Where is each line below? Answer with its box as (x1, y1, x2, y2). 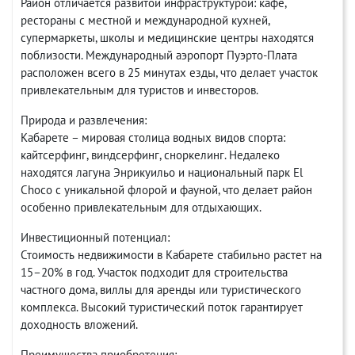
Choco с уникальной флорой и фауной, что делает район (21, 182, 312, 197)
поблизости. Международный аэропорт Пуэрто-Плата (21, 48, 297, 63)
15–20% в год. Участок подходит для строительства (21, 265, 288, 280)
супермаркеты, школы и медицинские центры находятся (21, 30, 314, 45)
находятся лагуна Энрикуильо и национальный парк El (21, 165, 303, 180)
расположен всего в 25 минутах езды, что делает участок (21, 65, 318, 80)
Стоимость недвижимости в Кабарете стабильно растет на (21, 247, 322, 262)
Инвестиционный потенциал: (21, 230, 170, 245)
